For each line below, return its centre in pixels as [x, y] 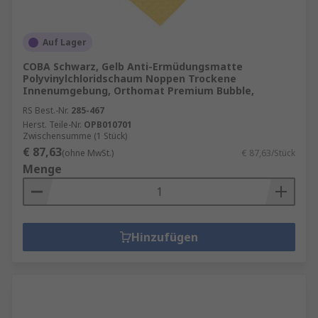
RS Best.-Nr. [46, 110]
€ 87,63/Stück [269, 153]
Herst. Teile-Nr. [52, 125]
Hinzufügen [165, 237]
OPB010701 [108, 125]
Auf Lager [65, 42]
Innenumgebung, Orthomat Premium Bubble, [138, 91]
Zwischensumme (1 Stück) [75, 136]
